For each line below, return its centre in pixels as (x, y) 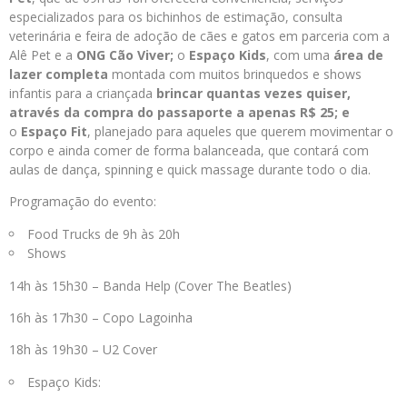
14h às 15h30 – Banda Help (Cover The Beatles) (150, 286)
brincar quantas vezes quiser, (253, 93)
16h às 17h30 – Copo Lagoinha (101, 318)
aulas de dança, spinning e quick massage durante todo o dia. (190, 169)
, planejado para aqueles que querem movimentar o (240, 131)
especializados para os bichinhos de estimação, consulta (176, 17)
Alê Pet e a (43, 55)
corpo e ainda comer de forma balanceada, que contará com (189, 150)
